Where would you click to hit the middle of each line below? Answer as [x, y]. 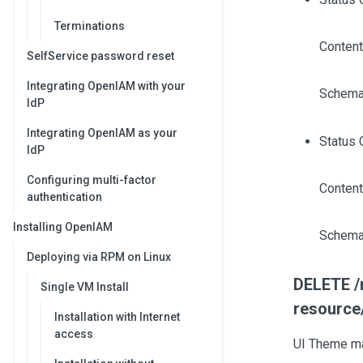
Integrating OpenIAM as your [102, 133]
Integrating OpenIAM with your [106, 86]
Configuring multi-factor [92, 180]
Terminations [90, 26]
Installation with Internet [117, 317]
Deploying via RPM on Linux [99, 257]
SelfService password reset [100, 56]
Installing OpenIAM [63, 227]
